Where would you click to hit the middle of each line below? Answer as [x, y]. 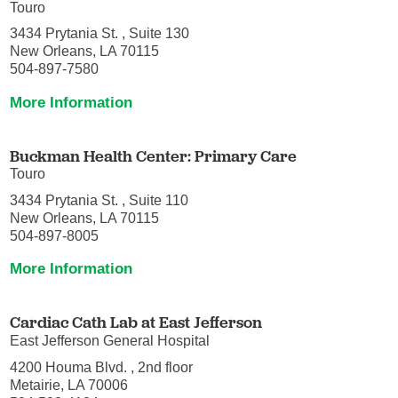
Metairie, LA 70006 [69, 384]
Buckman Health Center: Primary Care [154, 155]
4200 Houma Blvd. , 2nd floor [102, 366]
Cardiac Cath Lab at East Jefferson [136, 322]
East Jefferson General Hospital [110, 341]
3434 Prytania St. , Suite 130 [100, 33]
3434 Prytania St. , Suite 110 [99, 199]
